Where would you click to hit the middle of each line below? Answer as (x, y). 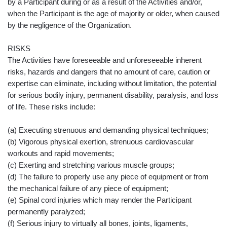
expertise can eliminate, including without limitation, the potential (112, 84)
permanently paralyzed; (46, 212)
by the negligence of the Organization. (70, 25)
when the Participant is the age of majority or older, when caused (113, 14)
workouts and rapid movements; (61, 154)
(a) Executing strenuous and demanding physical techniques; (108, 130)
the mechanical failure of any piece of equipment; (88, 188)
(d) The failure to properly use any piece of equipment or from (108, 177)
